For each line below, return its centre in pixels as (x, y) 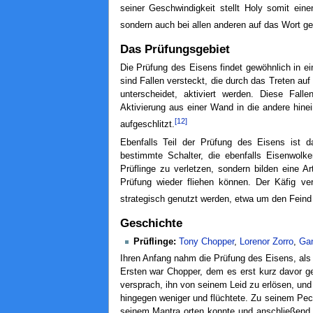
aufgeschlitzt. (147, 125)
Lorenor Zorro (266, 241)
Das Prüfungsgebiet (175, 50)
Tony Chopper (206, 241)
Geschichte (151, 223)
